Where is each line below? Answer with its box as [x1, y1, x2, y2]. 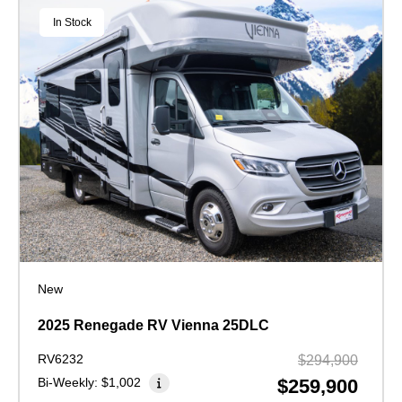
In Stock [52, 16, 92, 30]
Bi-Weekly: [38, 375, 101, 390]
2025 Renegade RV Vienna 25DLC [38, 318, 269, 334]
